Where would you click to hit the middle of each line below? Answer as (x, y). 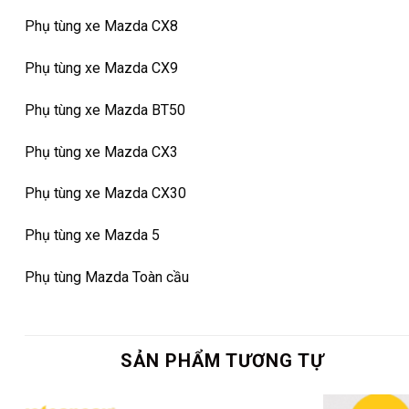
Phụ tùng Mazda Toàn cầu (107, 278)
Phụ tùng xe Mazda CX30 (105, 194)
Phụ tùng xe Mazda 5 (92, 236)
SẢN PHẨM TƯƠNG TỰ (222, 360)
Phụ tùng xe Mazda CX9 (101, 68)
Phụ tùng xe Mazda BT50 (105, 110)
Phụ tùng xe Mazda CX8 (101, 26)
